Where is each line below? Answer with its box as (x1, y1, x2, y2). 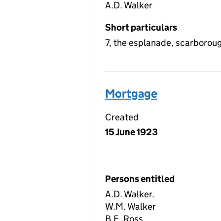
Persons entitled (105, 173, 175, 185)
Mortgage (105, 86, 157, 101)
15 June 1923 (105, 126, 158, 138)
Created (105, 111, 139, 123)
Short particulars (105, 22, 177, 34)
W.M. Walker (105, 201, 156, 213)
